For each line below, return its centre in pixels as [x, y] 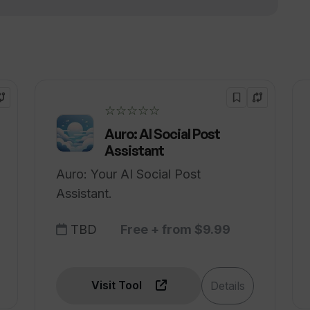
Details [228, 286]
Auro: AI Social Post [162, 134]
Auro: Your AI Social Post [128, 174]
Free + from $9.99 [175, 229]
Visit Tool [118, 285]
